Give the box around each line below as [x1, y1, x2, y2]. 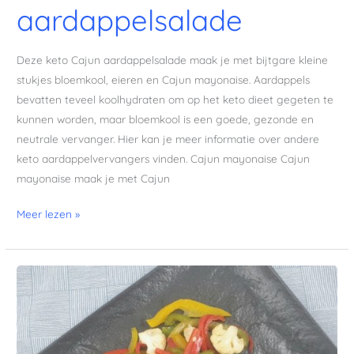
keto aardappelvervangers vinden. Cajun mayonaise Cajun [17, 151, 311, 165]
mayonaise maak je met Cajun [17, 171, 171, 185]
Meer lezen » [17, 207, 81, 221]
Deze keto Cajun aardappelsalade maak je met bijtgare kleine [17, 52, 329, 66]
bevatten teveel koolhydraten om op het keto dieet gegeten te [17, 92, 334, 106]
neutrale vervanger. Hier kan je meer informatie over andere [17, 131, 320, 145]
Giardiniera [16, 268, 71, 282]
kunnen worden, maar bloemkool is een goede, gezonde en [17, 111, 314, 126]
